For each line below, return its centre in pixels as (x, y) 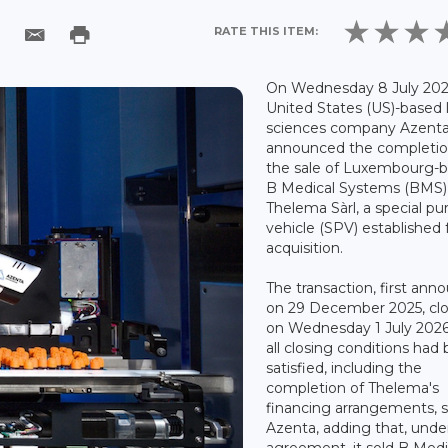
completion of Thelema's (353, 387)
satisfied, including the (344, 367)
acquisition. (305, 247)
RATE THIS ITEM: (266, 30)
